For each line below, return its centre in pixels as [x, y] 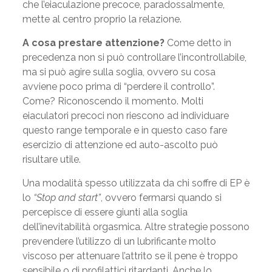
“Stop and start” [67, 198]
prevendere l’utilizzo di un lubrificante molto [119, 241]
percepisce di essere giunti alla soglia [105, 212]
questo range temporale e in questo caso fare [124, 130]
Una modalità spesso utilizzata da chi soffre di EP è [136, 183]
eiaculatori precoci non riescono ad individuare [125, 116]
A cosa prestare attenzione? [93, 43]
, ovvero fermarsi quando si [161, 198]
